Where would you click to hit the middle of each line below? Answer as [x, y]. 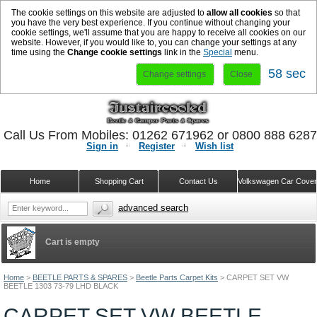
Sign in [102, 146]
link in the [183, 52]
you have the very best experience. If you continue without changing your [151, 23]
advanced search [154, 208]
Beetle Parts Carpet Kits [177, 277]
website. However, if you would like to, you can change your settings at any [154, 42]
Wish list [214, 146]
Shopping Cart [119, 181]
